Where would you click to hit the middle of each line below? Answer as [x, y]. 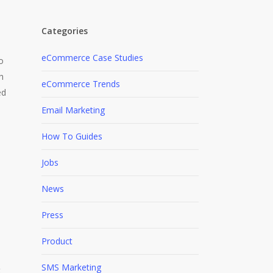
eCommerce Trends [80, 83]
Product [57, 241]
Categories [64, 30]
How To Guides [72, 136]
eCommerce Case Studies [92, 57]
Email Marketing [73, 110]
